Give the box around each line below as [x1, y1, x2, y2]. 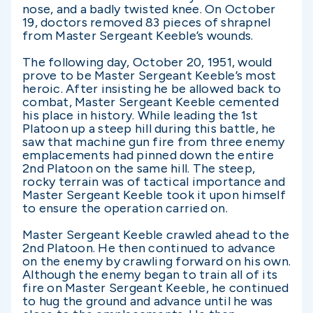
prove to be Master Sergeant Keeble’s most [22, 68, 277, 83]
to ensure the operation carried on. [22, 201, 228, 216]
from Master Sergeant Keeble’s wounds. [22, 28, 254, 43]
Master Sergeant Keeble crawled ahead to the [22, 227, 289, 242]
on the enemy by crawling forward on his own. [22, 254, 291, 269]
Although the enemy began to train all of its [22, 267, 277, 282]
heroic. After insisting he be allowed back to [22, 81, 282, 96]
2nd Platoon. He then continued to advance [22, 240, 276, 256]
